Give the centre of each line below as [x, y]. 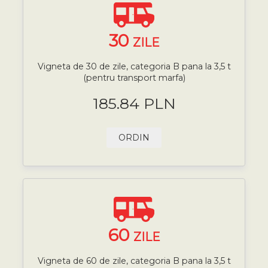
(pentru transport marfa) [134, 78]
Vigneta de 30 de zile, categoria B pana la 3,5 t [134, 67]
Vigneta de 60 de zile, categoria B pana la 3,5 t [134, 261]
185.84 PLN [134, 103]
